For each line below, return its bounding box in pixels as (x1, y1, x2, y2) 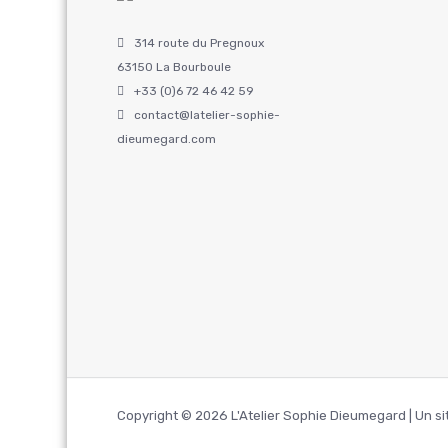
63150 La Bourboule (117, 59, 231, 74)
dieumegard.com (117, 131, 216, 146)
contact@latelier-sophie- (134, 107, 280, 122)
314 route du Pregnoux (134, 35, 264, 50)
